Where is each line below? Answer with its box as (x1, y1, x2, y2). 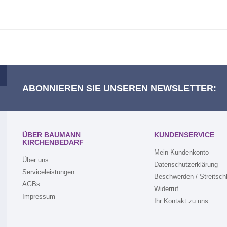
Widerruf (154, 185, 178, 193)
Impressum (22, 193, 55, 200)
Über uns (22, 156, 49, 164)
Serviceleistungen (22, 168, 74, 176)
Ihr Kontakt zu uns (154, 197, 208, 205)
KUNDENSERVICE (154, 131, 214, 139)
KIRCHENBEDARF (22, 138, 84, 146)
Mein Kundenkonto (154, 148, 209, 156)
